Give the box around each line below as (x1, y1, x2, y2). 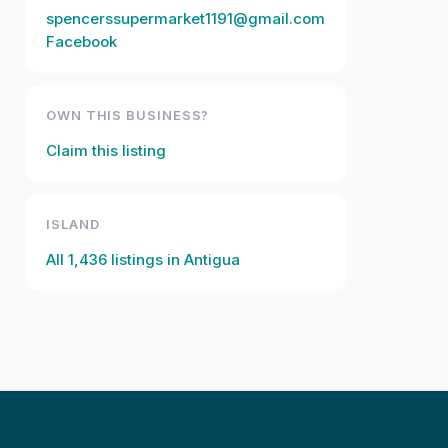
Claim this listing (46, 141, 166, 160)
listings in (107, 250, 184, 269)
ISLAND (46, 216, 100, 232)
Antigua (184, 250, 240, 269)
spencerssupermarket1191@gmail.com (46, 9, 325, 28)
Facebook (46, 32, 117, 51)
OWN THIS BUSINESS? (46, 107, 210, 123)
